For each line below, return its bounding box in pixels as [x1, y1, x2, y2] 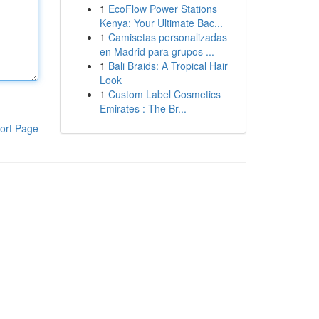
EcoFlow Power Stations [108, 1, 217, 16]
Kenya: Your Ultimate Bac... [99, 16, 223, 30]
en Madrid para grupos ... [99, 44, 214, 58]
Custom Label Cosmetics [108, 87, 221, 101]
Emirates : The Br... [99, 101, 187, 115]
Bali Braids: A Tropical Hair [108, 58, 228, 73]
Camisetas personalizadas [108, 30, 227, 44]
